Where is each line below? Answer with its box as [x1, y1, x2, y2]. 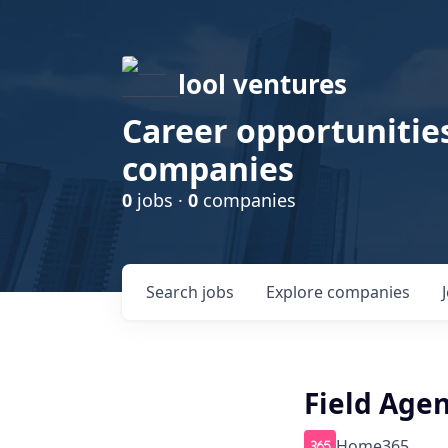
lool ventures [178, 66, 347, 102]
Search [146, 281, 202, 303]
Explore [266, 281, 327, 303]
